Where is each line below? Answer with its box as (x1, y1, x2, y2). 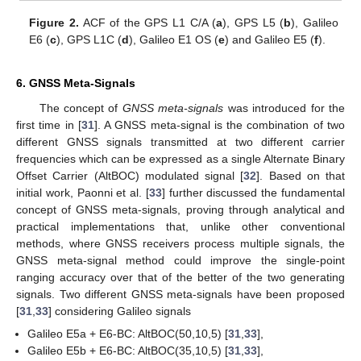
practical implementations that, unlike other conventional (16, 220, 345, 234)
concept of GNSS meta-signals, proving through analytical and (16, 203, 345, 217)
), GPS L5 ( (222, 16, 284, 30)
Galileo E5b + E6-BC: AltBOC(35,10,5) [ (27, 344, 229, 358)
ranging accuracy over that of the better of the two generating (16, 271, 345, 284)
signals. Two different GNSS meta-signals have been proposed (16, 288, 345, 301)
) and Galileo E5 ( (225, 33, 315, 47)
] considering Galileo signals (48, 305, 191, 318)
